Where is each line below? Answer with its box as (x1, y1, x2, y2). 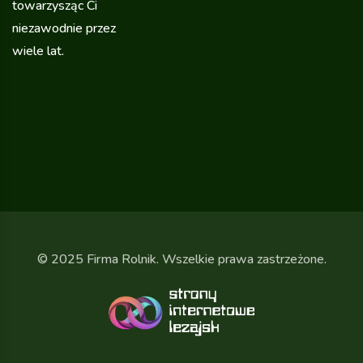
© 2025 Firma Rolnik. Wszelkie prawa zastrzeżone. (36, 250, 327, 268)
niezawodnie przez (12, 19, 116, 37)
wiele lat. (12, 41, 64, 60)
